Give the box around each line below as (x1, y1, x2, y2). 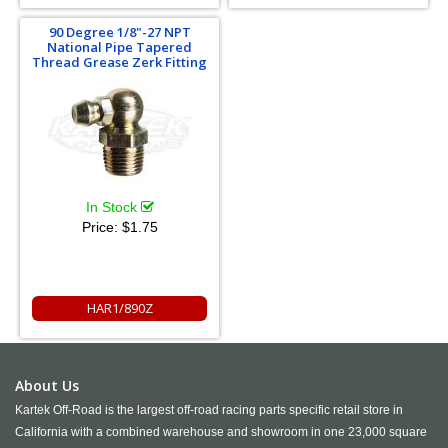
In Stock (85, 199, 141, 215)
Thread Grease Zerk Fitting (32, 53, 207, 71)
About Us (15, 376, 79, 395)
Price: (81, 219, 122, 235)
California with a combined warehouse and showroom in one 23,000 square (15, 425, 427, 439)
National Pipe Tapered (47, 38, 192, 56)
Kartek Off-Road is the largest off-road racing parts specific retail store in (15, 403, 403, 417)
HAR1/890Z (86, 299, 153, 317)
